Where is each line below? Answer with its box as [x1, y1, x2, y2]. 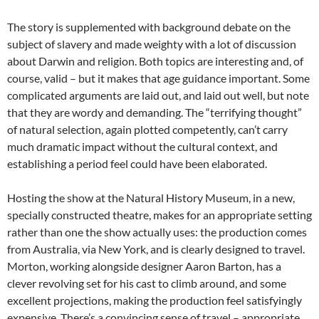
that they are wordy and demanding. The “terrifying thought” [7, 105, 302, 120]
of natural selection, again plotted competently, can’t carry [7, 122, 288, 137]
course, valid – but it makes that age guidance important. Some [7, 71, 310, 85]
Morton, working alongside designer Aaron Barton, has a [7, 259, 281, 273]
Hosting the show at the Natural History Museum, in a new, [7, 191, 295, 205]
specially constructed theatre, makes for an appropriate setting [7, 208, 312, 222]
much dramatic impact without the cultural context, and [7, 140, 278, 154]
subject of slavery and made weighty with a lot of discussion [7, 37, 296, 51]
